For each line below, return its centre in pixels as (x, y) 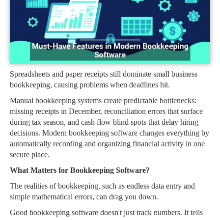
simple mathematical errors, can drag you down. (84, 197)
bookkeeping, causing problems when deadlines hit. (90, 85)
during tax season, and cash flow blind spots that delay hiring (104, 122)
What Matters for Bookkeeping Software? (80, 170)
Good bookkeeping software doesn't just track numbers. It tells (106, 213)
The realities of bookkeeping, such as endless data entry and (102, 186)
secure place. (30, 155)
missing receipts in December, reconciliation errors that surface (106, 111)
